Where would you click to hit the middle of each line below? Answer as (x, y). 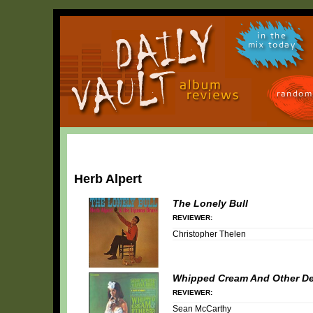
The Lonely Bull (210, 203)
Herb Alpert (108, 179)
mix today (272, 47)
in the (272, 38)
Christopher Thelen (209, 234)
